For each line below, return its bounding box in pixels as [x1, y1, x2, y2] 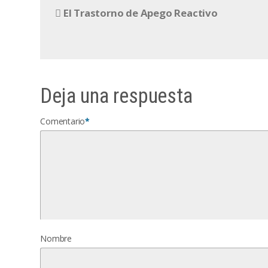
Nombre [40, 233, 72, 245]
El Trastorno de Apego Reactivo [63, 6, 218, 20]
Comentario [40, 115, 86, 127]
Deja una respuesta [40, 84, 193, 109]
